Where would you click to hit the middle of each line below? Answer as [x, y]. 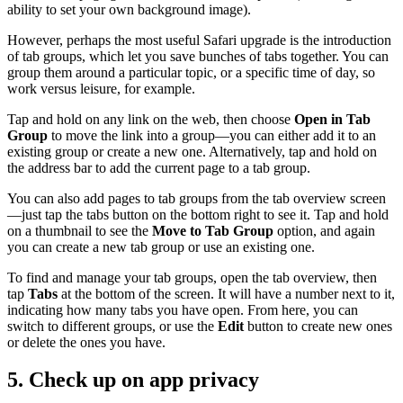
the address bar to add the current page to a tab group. [159, 167]
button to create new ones [318, 326]
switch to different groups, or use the [112, 326]
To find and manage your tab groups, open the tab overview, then [192, 277]
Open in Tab [332, 119]
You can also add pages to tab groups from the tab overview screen [197, 198]
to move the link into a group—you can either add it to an [212, 135]
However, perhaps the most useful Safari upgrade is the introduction [199, 40]
